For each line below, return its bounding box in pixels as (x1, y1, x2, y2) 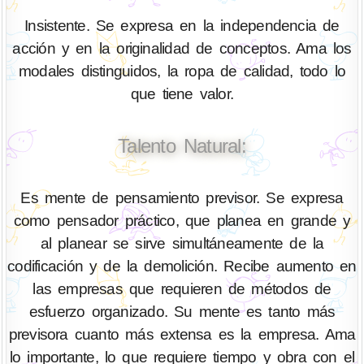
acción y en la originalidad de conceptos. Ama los (12, 39, 352, 57)
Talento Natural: (118, 134, 246, 157)
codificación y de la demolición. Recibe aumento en (7, 257, 357, 275)
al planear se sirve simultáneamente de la (40, 234, 324, 252)
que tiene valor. (130, 84, 234, 102)
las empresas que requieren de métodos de (32, 279, 331, 297)
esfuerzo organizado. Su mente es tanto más (28, 302, 336, 320)
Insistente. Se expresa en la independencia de (24, 16, 340, 34)
